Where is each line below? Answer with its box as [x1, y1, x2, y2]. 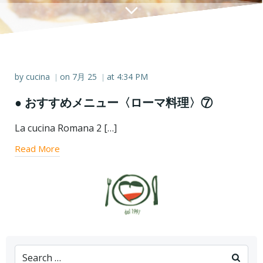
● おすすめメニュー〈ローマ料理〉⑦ [15, 95, 213, 110]
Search [15, 245, 45, 258]
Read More [15, 143, 60, 154]
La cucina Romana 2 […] [15, 122, 117, 134]
